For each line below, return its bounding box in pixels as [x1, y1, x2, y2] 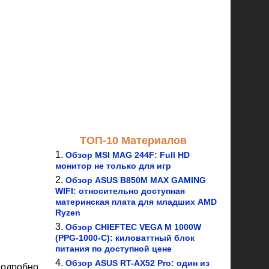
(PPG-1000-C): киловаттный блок [55, 233, 195, 243]
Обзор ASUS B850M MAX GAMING [65, 175, 206, 185]
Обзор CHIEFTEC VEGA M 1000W [65, 222, 201, 232]
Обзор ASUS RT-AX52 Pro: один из [65, 258, 210, 268]
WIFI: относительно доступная [55, 186, 185, 196]
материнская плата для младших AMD [55, 197, 217, 207]
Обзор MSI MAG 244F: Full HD [65, 150, 190, 160]
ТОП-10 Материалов [80, 134, 187, 147]
